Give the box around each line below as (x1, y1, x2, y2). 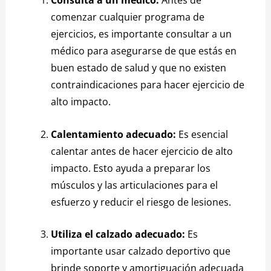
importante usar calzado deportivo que (51, 244, 231, 258)
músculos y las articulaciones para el (51, 178, 218, 192)
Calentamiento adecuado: (51, 127, 177, 141)
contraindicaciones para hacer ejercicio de (51, 78, 245, 91)
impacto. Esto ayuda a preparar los (51, 161, 211, 175)
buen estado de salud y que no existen (51, 61, 227, 74)
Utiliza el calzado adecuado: (51, 227, 186, 241)
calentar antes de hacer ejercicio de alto (51, 144, 233, 158)
